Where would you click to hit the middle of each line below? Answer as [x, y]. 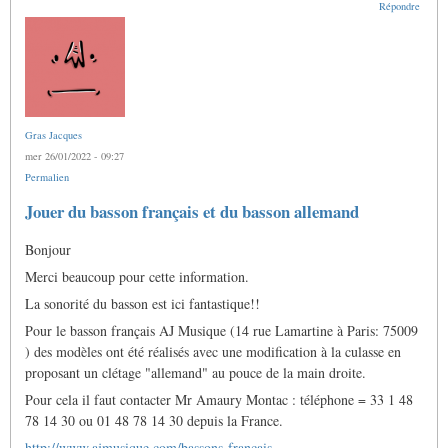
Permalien [47, 176]
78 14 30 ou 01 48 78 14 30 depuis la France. [154, 421]
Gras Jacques [53, 134]
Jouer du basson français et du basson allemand [192, 212]
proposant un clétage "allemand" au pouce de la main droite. [195, 373]
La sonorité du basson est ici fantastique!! [142, 304]
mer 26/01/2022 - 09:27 [74, 155]
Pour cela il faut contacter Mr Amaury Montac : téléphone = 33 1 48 [219, 400]
